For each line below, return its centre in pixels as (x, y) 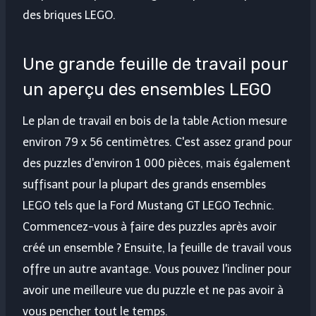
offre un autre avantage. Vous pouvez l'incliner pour (157, 269)
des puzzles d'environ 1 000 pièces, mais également (157, 164)
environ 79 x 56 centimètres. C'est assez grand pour (157, 142)
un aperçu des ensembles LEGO (147, 90)
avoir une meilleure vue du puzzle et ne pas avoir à (153, 291)
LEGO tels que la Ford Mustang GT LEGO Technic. (148, 206)
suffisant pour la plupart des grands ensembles (144, 185)
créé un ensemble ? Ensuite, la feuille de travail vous (157, 248)
